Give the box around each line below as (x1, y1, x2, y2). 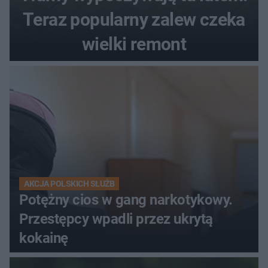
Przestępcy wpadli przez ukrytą (19, 211, 213, 228)
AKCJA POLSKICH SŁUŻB (24, 179, 115, 189)
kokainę (19, 230, 68, 247)
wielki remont (81, 33, 187, 55)
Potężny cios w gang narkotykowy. (19, 191, 233, 209)
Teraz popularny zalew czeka (23, 9, 245, 31)
